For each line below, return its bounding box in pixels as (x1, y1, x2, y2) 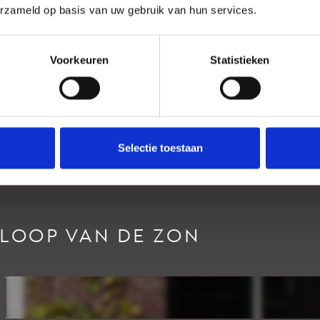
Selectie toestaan (117, 141, 203, 154)
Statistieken (210, 54, 270, 66)
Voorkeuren (50, 54, 109, 66)
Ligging (170, 16, 210, 28)
